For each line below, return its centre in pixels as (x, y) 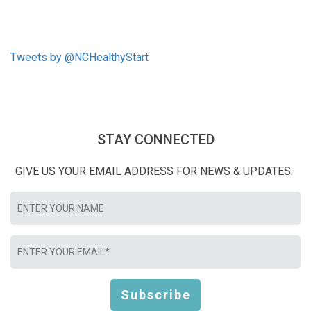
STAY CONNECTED (155, 139)
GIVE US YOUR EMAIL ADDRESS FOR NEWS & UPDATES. (154, 171)
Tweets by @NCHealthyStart (79, 57)
